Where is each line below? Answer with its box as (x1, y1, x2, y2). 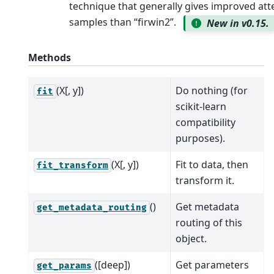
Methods (28, 50, 71, 64)
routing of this (176, 215, 242, 229)
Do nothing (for (176, 83, 248, 97)
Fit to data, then (176, 157, 248, 171)
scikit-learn (176, 99, 226, 113)
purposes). (176, 131, 225, 145)
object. (176, 231, 207, 245)
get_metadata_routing (37, 202, 147, 213)
